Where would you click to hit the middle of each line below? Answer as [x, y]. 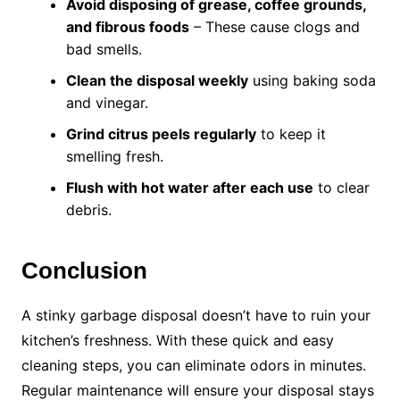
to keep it [291, 134]
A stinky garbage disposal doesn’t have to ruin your [196, 316]
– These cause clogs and [274, 27]
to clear [341, 188]
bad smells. [104, 50]
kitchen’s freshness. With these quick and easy [177, 341]
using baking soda [312, 81]
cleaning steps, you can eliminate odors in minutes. [193, 366]
